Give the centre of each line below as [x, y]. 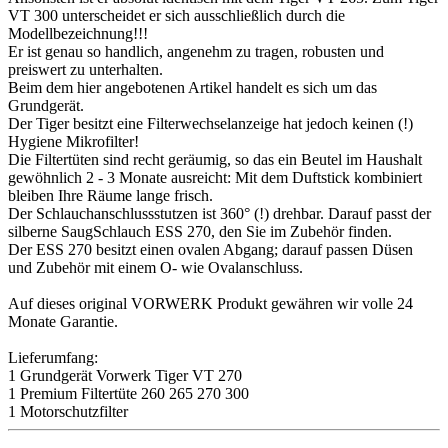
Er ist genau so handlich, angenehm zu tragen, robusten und [196, 51]
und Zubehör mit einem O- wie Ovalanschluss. [155, 267]
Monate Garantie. [63, 321]
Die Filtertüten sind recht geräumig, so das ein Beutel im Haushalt [215, 159]
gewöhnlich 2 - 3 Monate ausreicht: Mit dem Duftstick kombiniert [215, 177]
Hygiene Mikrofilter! [73, 141]
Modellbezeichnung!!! [78, 33]
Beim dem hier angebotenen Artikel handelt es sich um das [192, 87]
